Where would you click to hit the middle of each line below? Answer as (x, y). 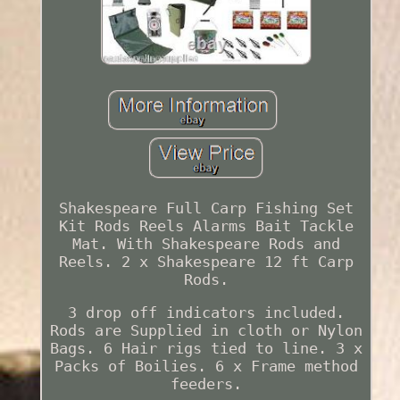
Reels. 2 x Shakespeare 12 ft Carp (206, 262)
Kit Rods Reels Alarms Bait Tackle (206, 226)
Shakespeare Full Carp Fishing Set (206, 208)
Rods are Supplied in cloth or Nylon (206, 331)
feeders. (206, 384)
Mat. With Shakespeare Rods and (206, 244)
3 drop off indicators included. (206, 313)
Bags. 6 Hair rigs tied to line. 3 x (206, 349)
